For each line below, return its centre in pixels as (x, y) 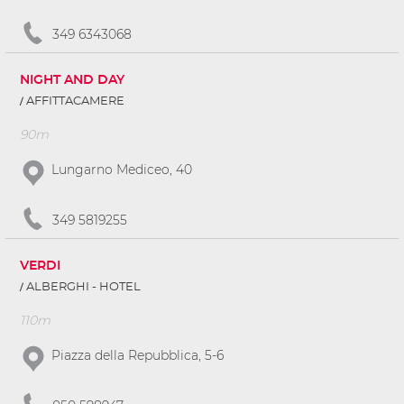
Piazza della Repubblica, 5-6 (138, 356)
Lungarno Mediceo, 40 (122, 170)
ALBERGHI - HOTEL (83, 288)
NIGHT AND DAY (72, 81)
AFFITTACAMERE (75, 102)
